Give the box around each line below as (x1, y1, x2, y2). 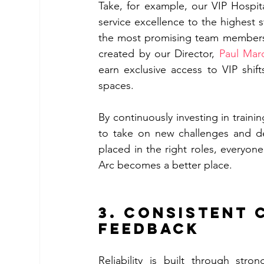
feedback (98, 219, 207, 238)
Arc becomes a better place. (98, 158, 236, 171)
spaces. (98, 78, 134, 92)
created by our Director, (98, 47, 219, 60)
